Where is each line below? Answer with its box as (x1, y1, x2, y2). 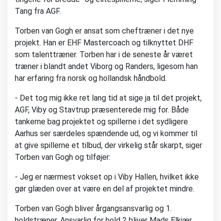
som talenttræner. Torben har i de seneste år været (15, 50, 193, 60)
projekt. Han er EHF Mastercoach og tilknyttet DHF (15, 38, 193, 48)
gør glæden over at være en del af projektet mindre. (15, 184, 194, 194)
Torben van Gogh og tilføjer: (15, 152, 110, 162)
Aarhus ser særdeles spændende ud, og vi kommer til (15, 129, 197, 139)
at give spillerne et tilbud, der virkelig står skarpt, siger (15, 141, 202, 150)
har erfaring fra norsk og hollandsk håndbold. (15, 74, 167, 83)
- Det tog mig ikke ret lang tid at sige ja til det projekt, (15, 93, 202, 103)
